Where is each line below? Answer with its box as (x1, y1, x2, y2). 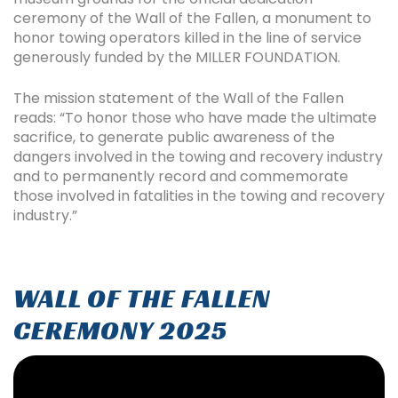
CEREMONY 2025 (13, 314, 227, 348)
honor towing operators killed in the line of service (13, 28, 362, 49)
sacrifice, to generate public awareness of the (13, 127, 335, 148)
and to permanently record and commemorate (13, 166, 348, 187)
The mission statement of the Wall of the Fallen (13, 88, 344, 109)
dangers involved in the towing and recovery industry (13, 147, 383, 168)
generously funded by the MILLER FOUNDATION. (13, 47, 340, 68)
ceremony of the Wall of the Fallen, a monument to (13, 8, 371, 29)
